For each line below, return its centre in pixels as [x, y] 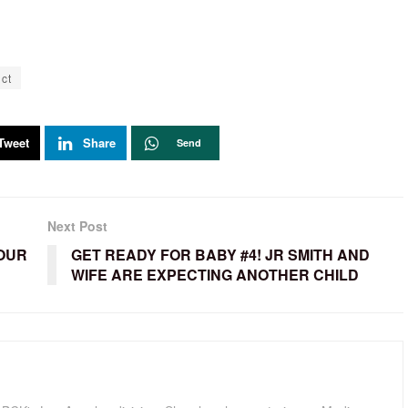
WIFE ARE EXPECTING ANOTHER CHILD [214, 275]
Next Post [77, 226]
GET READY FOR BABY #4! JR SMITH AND [220, 255]
